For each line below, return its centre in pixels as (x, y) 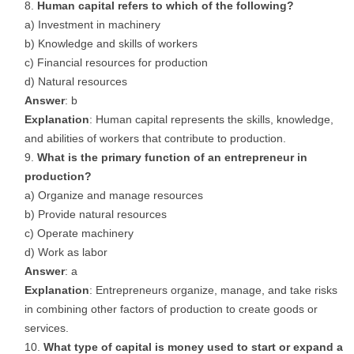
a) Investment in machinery (92, 24)
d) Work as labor (66, 252)
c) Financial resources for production (116, 62)
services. (47, 328)
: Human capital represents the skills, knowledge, (211, 119)
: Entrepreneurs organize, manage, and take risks (213, 290)
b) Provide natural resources (96, 214)
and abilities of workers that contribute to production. (155, 138)
